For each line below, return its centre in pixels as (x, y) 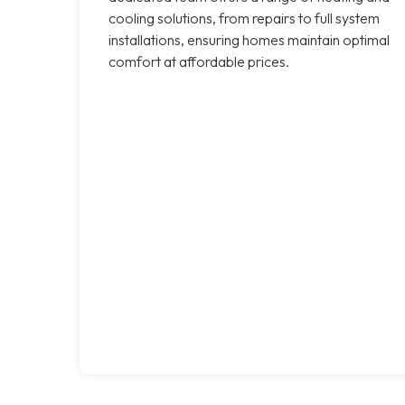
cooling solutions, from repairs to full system (244, 18)
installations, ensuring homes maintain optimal (249, 39)
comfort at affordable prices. (199, 61)
